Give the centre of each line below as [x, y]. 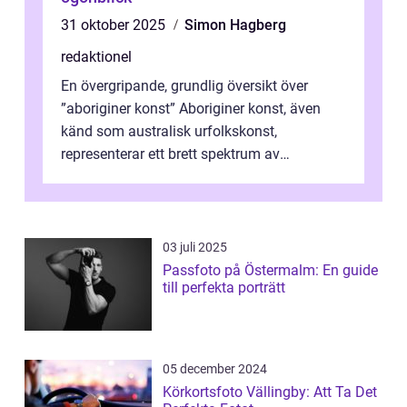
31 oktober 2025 [115, 25]
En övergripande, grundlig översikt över [184, 86]
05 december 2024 [215, 369]
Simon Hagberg [235, 25]
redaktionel [96, 57]
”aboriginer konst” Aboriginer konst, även [191, 109]
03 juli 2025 [195, 248]
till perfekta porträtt [224, 288]
